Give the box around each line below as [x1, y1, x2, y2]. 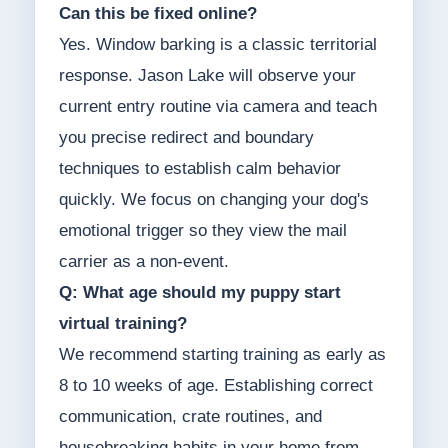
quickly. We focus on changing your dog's [58, 190, 369, 210]
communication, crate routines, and [58, 407, 322, 427]
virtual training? [58, 314, 187, 334]
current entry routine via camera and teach [58, 97, 377, 117]
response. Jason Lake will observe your [58, 66, 356, 86]
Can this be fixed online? [58, 4, 257, 24]
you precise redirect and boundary [58, 128, 314, 148]
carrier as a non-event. [58, 252, 229, 272]
